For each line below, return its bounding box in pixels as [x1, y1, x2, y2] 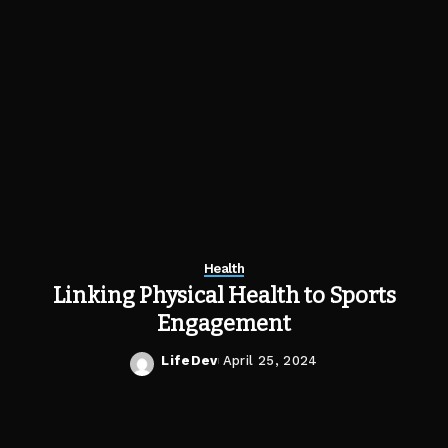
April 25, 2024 [222, 353, 318, 368]
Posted [160, 362, 214, 378]
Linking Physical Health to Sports [52, 282, 396, 309]
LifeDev [161, 353, 218, 368]
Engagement [157, 310, 291, 337]
